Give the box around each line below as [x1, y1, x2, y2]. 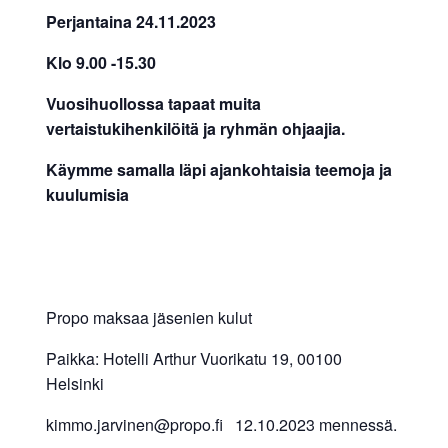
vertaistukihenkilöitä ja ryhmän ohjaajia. [45, 116, 345, 140]
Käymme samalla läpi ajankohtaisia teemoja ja [45, 157, 392, 181]
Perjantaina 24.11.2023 [45, 9, 216, 33]
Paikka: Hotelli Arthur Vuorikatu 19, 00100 [45, 346, 342, 370]
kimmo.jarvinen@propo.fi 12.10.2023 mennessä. [45, 412, 397, 436]
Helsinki [45, 371, 104, 395]
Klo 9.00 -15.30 [45, 50, 156, 74]
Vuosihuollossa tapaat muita [45, 91, 261, 115]
